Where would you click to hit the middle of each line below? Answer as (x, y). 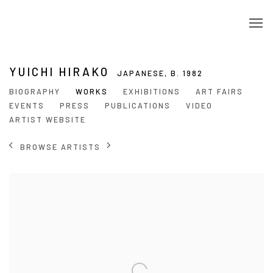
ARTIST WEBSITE (48, 119)
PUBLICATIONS (138, 105)
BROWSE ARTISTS (60, 147)
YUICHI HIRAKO (62, 72)
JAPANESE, (144, 73)
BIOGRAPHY (35, 91)
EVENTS (27, 105)
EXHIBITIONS (152, 91)
